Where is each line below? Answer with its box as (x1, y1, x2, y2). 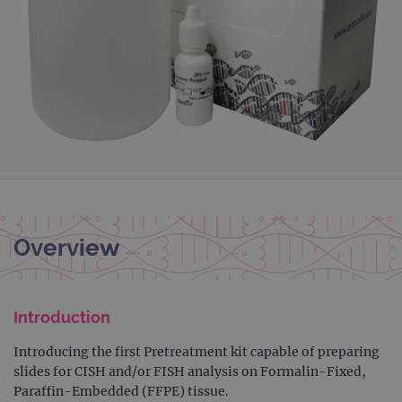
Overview (13, 233, 120, 261)
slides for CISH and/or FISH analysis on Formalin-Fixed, (13, 363, 366, 380)
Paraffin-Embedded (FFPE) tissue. (13, 382, 229, 399)
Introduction (13, 307, 110, 327)
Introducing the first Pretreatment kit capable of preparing (13, 343, 380, 360)
